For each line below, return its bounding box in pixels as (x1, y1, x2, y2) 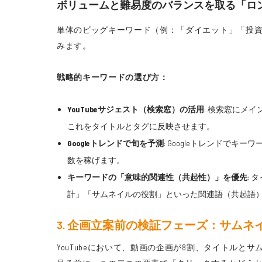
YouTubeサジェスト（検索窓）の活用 (67, 104, 204, 115)
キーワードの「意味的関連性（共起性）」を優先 (67, 172, 247, 182)
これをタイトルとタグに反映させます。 (67, 121, 215, 132)
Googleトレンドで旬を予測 (67, 138, 164, 149)
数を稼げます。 (67, 155, 125, 166)
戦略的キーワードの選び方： (57, 72, 168, 82)
